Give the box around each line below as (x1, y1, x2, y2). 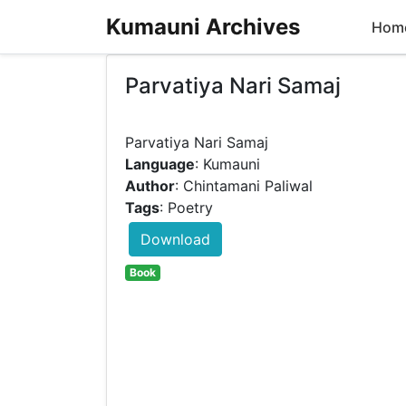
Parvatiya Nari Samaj (125, 72, 341, 100)
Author (125, 177, 175, 196)
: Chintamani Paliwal (175, 177, 313, 196)
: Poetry (159, 198, 213, 217)
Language (125, 155, 195, 174)
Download (140, 230, 210, 249)
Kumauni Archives (106, 13, 300, 40)
